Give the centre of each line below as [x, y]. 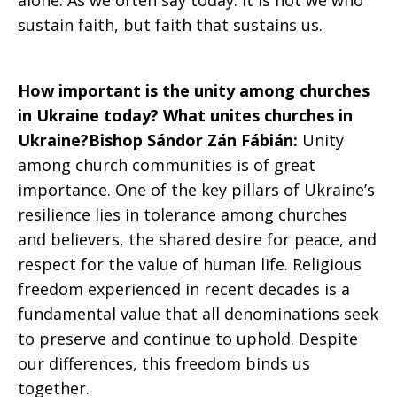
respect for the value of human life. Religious [190, 264]
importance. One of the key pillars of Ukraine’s [196, 190]
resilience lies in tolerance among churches [183, 214]
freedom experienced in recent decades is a [184, 289]
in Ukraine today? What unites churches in [185, 115]
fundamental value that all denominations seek [198, 314]
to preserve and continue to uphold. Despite [188, 339]
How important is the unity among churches [194, 90]
